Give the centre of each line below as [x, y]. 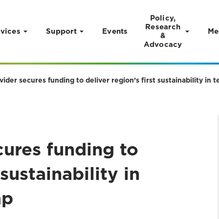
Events [115, 31]
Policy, [163, 18]
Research [163, 27]
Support [61, 31]
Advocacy [163, 44]
